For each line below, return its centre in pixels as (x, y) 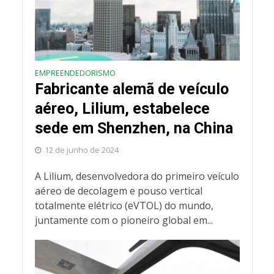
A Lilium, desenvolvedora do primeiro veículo (137, 176)
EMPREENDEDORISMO (75, 73)
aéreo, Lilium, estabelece (122, 109)
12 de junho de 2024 (81, 150)
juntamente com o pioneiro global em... (124, 220)
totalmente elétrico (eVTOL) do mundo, (124, 206)
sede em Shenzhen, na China (134, 128)
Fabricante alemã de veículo (131, 89)
